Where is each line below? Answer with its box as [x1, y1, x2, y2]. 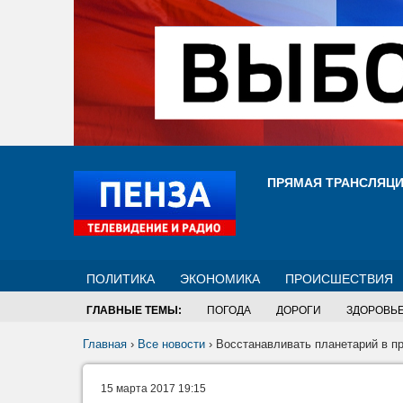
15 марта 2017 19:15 [101, 382, 206, 395]
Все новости [138, 337, 205, 351]
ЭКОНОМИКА [180, 272, 260, 286]
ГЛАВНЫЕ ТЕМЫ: [86, 304, 182, 317]
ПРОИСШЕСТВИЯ [285, 272, 393, 286]
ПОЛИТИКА [86, 272, 155, 286]
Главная [83, 337, 127, 351]
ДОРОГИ [276, 304, 321, 317]
